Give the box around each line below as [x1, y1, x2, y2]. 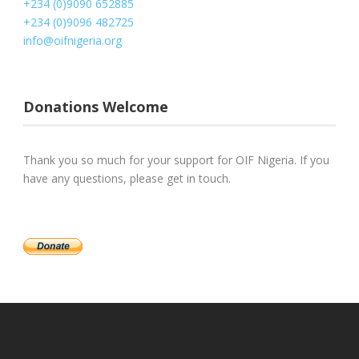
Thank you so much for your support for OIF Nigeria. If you [23, 152, 329, 167]
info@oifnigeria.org [23, 33, 122, 48]
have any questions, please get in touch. [23, 171, 231, 186]
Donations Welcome [23, 97, 168, 116]
